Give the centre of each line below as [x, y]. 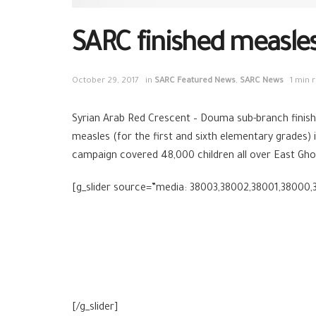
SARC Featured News [195, 82]
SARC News [262, 82]
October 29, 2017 [105, 82]
